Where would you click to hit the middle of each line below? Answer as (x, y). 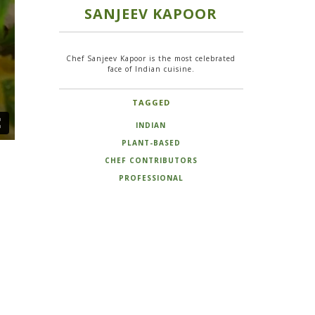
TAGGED (151, 102)
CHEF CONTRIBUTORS (151, 160)
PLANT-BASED (151, 142)
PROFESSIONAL (151, 178)
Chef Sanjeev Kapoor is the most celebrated (151, 58)
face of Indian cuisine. (151, 69)
